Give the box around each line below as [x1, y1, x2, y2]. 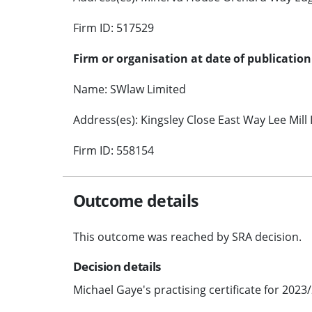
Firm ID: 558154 [72, 142, 154, 158]
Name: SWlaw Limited [72, 81, 186, 97]
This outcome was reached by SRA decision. [72, 228, 302, 244]
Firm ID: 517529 [72, 19, 154, 36]
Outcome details [72, 189, 198, 212]
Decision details [72, 258, 162, 274]
